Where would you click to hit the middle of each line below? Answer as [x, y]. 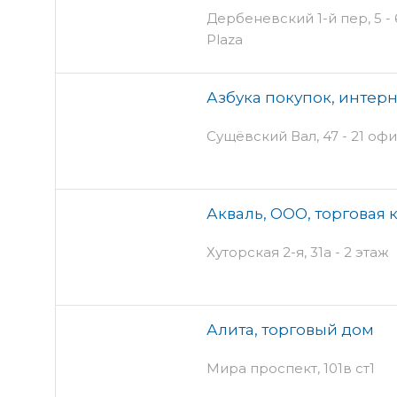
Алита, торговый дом [290, 329]
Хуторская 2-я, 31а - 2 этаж [298, 252]
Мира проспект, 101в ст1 [291, 368]
